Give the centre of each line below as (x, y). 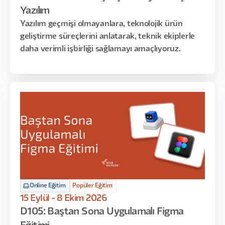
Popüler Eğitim (92, 186)
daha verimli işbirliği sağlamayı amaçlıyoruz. (100, 49)
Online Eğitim (48, 186)
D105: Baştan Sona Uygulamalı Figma (102, 212)
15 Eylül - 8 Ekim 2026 (64, 198)
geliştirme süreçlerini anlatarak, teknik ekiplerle (107, 37)
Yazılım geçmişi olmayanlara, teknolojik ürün (101, 24)
